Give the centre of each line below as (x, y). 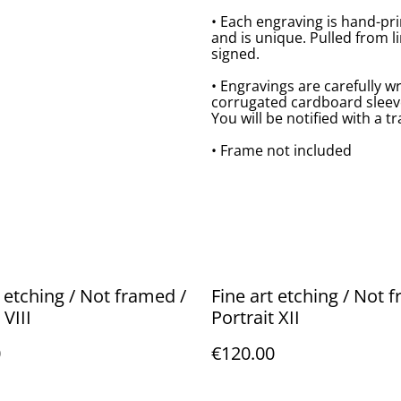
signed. (235, 54)
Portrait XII (256, 317)
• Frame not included (282, 150)
